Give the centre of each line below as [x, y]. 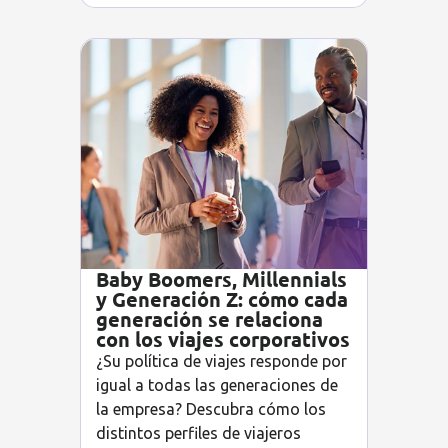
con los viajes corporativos [223, 339]
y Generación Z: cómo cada [222, 299]
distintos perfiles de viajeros [198, 433]
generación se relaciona [209, 319]
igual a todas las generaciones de [217, 385]
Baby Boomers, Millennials [221, 279]
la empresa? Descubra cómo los [211, 409]
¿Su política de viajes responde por [221, 361]
